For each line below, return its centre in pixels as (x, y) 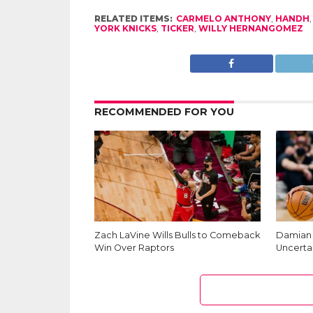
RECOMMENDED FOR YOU (164, 111)
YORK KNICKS (125, 28)
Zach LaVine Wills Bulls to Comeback (177, 235)
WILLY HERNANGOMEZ (250, 28)
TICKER (177, 28)
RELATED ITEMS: (133, 18)
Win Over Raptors (134, 247)
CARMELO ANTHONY (223, 18)
